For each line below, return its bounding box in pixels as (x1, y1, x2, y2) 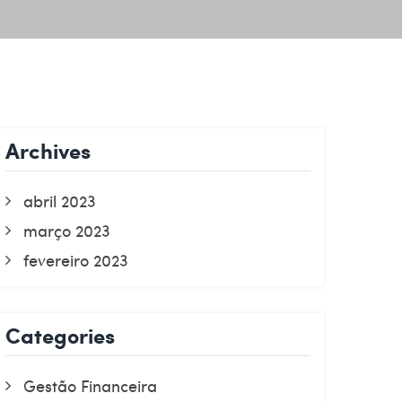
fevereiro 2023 (23, 249, 128, 271)
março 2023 (23, 219, 110, 241)
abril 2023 (23, 189, 96, 212)
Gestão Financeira (23, 374, 157, 397)
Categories (5, 319, 115, 351)
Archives (5, 135, 91, 166)
